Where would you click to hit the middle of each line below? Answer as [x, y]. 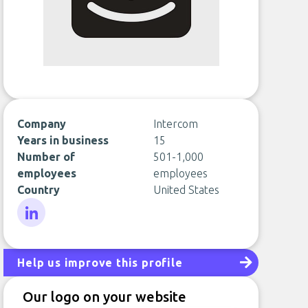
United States [186, 190]
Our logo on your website [105, 297]
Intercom [175, 124]
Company [42, 124]
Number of [46, 157]
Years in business [63, 140]
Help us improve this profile [100, 263]
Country [39, 190]
